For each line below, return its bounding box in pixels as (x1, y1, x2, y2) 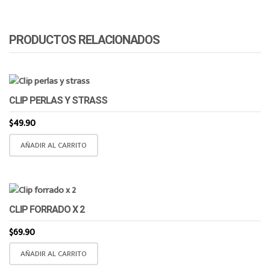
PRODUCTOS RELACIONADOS (9, 32, 160, 47)
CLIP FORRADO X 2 (9, 203, 84, 215)
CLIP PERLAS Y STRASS (9, 94, 107, 106)
